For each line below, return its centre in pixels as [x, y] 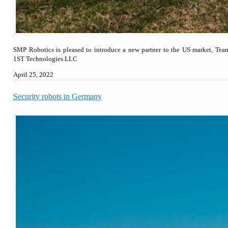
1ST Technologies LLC [45, 59]
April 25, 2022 [33, 74]
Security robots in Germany [58, 96]
